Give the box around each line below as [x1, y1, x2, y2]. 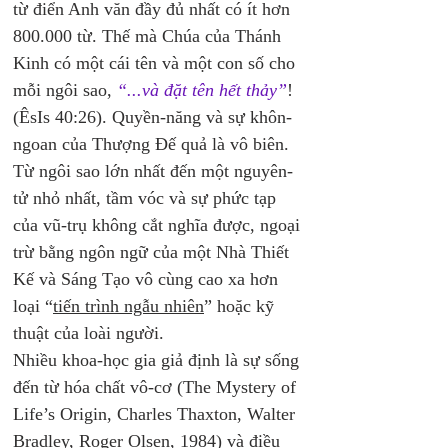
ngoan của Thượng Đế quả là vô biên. [13, 134, 294, 154]
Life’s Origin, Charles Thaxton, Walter [13, 404, 300, 424]
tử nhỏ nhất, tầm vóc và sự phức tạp [13, 188, 281, 208]
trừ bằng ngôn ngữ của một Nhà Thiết [13, 242, 294, 262]
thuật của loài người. [13, 323, 169, 343]
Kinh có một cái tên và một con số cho [13, 53, 300, 73]
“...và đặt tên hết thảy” [117, 80, 287, 100]
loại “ [13, 296, 53, 316]
